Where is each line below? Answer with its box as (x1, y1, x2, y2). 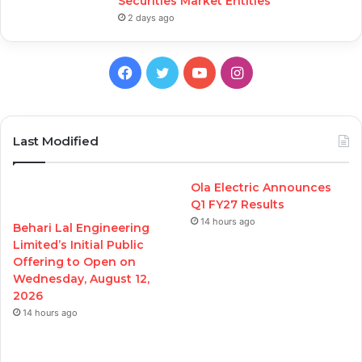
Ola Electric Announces (191, 179, 332, 195)
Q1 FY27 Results (191, 196, 285, 212)
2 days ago (128, 11, 175, 23)
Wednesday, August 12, (13, 271, 149, 286)
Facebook (132, 62, 200, 80)
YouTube (206, 62, 265, 80)
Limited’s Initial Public (13, 237, 144, 252)
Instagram (242, 62, 312, 80)
